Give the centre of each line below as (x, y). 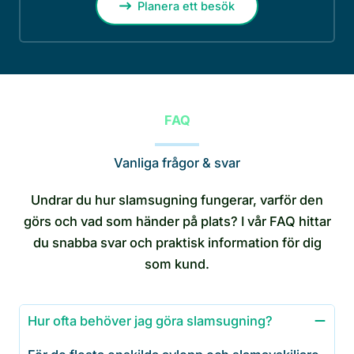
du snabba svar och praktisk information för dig (177, 243)
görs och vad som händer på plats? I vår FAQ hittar (177, 222)
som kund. (177, 264)
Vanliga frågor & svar (177, 163)
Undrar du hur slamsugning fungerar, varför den (177, 200)
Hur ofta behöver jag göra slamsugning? (150, 321)
